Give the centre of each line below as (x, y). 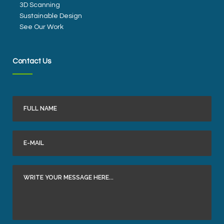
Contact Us (32, 61)
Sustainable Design (51, 16)
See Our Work (41, 27)
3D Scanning (40, 5)
